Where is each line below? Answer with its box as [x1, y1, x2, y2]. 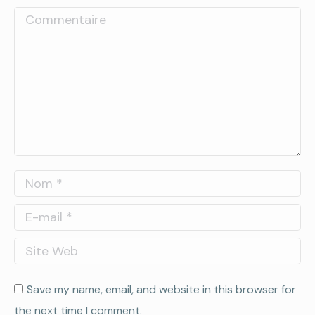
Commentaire [14, 9, 95, 26]
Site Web [14, 240, 67, 257]
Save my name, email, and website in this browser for [27, 282, 296, 297]
